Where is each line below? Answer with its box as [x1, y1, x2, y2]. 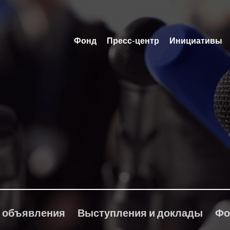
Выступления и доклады [78, 206, 203, 219]
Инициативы [169, 35, 222, 45]
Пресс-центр [107, 35, 159, 45]
